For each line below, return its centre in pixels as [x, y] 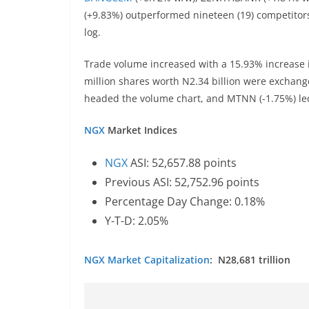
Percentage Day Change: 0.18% [186, 201]
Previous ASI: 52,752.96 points [183, 182]
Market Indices [145, 130]
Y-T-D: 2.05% [137, 221]
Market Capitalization [159, 260]
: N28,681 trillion [250, 260]
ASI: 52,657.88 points [183, 163]
